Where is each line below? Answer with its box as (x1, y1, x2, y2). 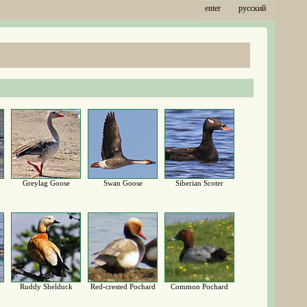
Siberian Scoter (175, 179, 223, 187)
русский (238, 3, 266, 13)
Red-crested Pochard (90, 282, 156, 291)
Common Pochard (171, 282, 228, 291)
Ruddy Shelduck (19, 282, 73, 291)
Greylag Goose (22, 179, 70, 187)
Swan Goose (103, 179, 143, 187)
